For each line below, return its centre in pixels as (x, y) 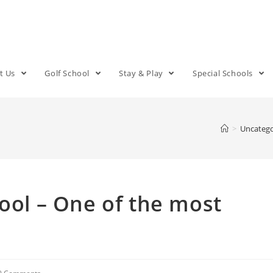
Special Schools (224, 73)
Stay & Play (142, 73)
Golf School (68, 73)
